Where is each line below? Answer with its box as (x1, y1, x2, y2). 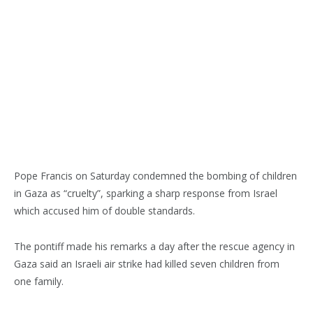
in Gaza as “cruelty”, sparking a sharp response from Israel (14, 186, 277, 200)
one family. (14, 274, 64, 288)
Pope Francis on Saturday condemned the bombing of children (14, 168, 297, 182)
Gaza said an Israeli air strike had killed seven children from (14, 256, 279, 270)
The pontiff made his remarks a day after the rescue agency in (14, 239, 295, 253)
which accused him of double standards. (14, 203, 195, 217)
